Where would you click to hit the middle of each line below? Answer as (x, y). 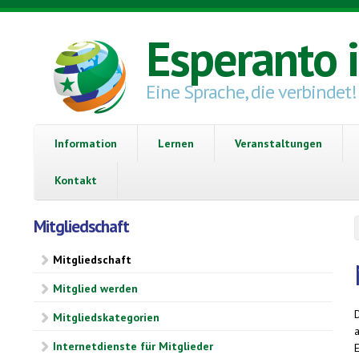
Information (86, 143)
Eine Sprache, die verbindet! (251, 92)
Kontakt (76, 180)
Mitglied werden (95, 289)
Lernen (176, 143)
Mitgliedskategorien (106, 317)
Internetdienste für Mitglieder (133, 346)
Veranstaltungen (278, 143)
